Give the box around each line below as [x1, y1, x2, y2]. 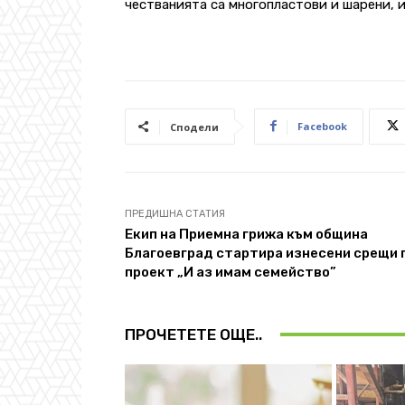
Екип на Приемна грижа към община [125, 225, 368, 242]
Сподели [170, 119, 219, 134]
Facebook [297, 118, 347, 133]
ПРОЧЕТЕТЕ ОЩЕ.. [125, 325, 262, 344]
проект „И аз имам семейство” [125, 263, 336, 280]
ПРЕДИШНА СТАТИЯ [125, 207, 225, 220]
